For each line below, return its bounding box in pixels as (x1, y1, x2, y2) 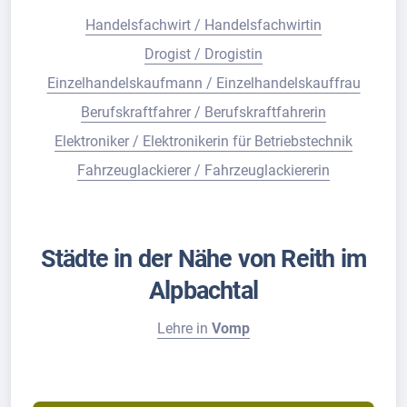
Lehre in (157, 319, 212, 337)
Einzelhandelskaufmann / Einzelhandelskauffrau (46, 74, 361, 92)
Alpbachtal (149, 275, 258, 305)
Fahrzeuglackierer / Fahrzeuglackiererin (77, 161, 330, 179)
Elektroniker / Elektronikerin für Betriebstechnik (55, 132, 352, 150)
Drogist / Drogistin (144, 45, 263, 63)
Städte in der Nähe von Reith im (40, 243, 367, 273)
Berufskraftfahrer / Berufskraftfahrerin (81, 103, 326, 121)
